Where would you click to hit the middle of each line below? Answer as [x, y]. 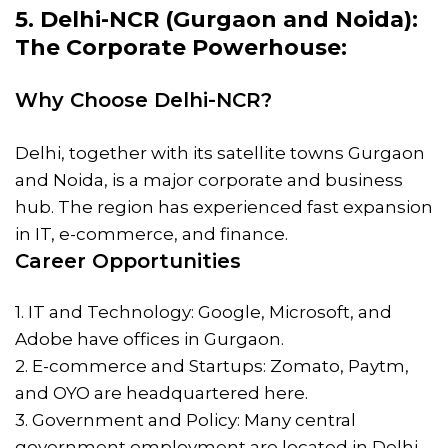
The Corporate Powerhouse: [181, 47]
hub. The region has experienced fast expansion [224, 206]
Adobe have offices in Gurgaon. [149, 338]
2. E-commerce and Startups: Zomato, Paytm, [212, 365]
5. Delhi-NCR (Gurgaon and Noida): [216, 19]
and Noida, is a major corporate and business [209, 179]
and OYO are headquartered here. [161, 392]
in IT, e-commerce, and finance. [151, 233]
